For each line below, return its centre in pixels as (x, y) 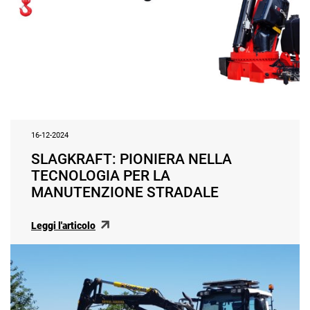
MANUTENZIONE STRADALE (125, 193)
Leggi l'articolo (63, 226)
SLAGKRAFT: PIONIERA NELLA (131, 159)
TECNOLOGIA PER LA (101, 176)
